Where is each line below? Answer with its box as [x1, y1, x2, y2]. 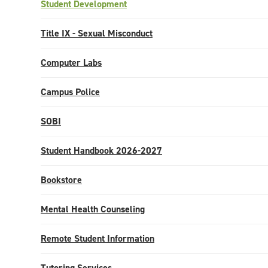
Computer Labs [41, 56, 102, 69]
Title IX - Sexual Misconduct [41, 27, 153, 39]
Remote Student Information [41, 232, 154, 245]
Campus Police [41, 86, 100, 98]
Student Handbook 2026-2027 [41, 144, 162, 157]
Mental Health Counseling [41, 203, 145, 215]
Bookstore [41, 173, 82, 186]
